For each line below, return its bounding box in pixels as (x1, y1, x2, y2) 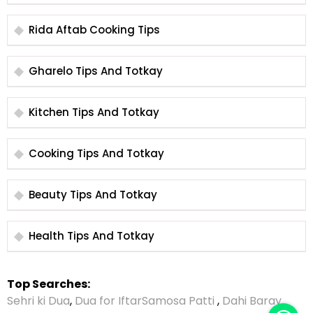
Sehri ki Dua (7, 293, 70, 310)
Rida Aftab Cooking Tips (29, 22, 160, 38)
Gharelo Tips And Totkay (29, 64, 163, 79)
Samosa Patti (142, 293, 217, 310)
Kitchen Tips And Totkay (29, 105, 159, 120)
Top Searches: (7, 276, 90, 293)
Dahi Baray (222, 293, 282, 310)
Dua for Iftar (75, 293, 142, 310)
